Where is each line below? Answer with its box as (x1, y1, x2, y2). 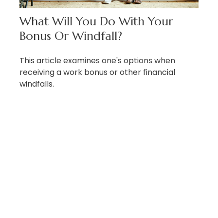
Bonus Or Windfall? (19, 29, 122, 44)
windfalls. (19, 78, 54, 90)
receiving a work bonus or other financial (19, 67, 175, 78)
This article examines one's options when (19, 55, 175, 67)
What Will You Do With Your (19, 14, 173, 29)
